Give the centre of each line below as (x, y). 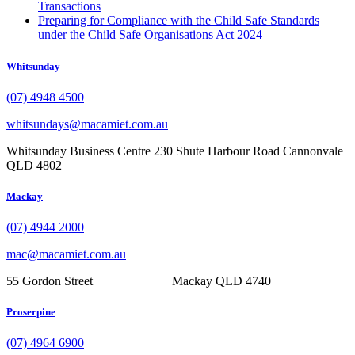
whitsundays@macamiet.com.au (87, 124)
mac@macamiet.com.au (66, 254)
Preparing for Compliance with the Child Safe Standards (179, 21)
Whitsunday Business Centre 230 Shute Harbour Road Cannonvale (175, 151)
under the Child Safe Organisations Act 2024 (150, 35)
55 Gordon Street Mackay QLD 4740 (139, 281)
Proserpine (31, 312)
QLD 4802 (34, 165)
